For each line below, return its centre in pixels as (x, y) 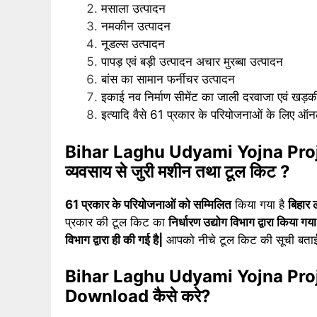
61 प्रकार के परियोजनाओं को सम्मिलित (148, 204)
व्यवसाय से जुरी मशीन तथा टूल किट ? (178, 171)
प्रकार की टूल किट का (117, 222)
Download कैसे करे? (138, 296)
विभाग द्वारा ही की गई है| (114, 240)
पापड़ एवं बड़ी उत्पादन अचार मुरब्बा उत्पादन (192, 62)
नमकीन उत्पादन (136, 27)
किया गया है (260, 204)
